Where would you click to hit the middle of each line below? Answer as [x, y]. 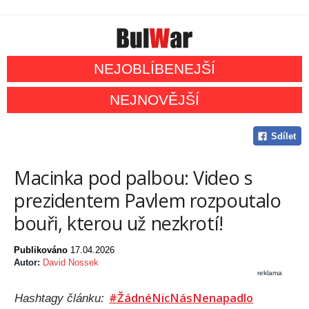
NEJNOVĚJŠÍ [154, 100]
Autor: [28, 263]
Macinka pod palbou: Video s [133, 178]
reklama [270, 273]
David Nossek [71, 263]
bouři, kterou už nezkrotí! [119, 223]
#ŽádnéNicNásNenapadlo [181, 298]
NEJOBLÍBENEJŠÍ [154, 69]
